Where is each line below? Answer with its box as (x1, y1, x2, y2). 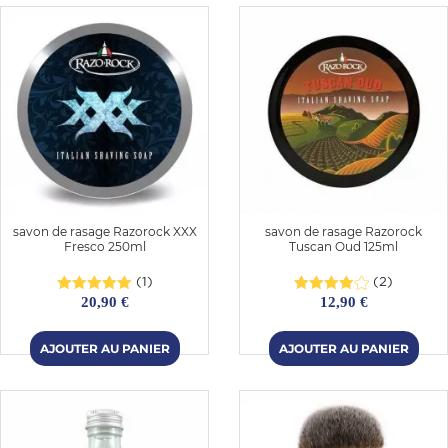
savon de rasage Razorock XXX (12, 223, 197, 239)
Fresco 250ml (63, 238, 146, 254)
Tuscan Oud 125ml (289, 238, 398, 254)
